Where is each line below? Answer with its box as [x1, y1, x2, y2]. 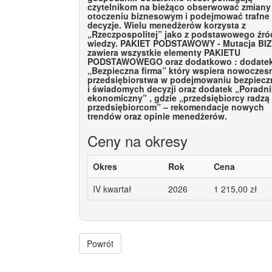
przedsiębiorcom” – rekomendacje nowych [87, 100, 264, 113]
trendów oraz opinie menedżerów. [87, 109, 227, 122]
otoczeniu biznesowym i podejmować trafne [87, 9, 270, 22]
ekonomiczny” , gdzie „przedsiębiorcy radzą [87, 91, 270, 104]
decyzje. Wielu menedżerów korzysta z [87, 18, 246, 31]
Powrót [87, 237, 114, 250]
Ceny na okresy [87, 129, 188, 151]
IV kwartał [93, 182, 131, 195]
